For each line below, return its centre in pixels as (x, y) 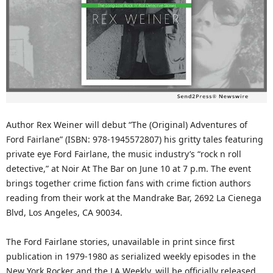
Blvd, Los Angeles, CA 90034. (64, 212)
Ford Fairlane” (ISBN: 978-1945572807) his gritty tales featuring (135, 139)
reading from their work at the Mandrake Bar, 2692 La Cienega (134, 198)
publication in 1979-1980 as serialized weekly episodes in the (131, 256)
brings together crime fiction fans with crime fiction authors (129, 183)
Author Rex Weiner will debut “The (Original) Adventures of (127, 125)
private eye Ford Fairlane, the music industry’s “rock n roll (124, 154)
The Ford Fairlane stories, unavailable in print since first (120, 242)
